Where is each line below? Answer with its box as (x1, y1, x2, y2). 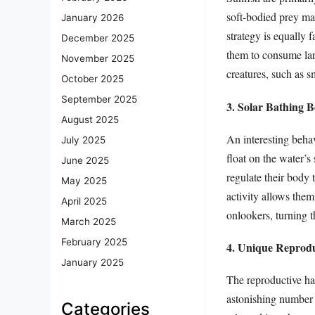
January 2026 (61, 12, 124, 24)
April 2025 (61, 195, 107, 207)
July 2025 (61, 134, 105, 146)
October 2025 (61, 73, 124, 85)
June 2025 (61, 155, 109, 167)
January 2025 (61, 257, 124, 269)
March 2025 (61, 216, 116, 228)
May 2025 (61, 175, 107, 187)
